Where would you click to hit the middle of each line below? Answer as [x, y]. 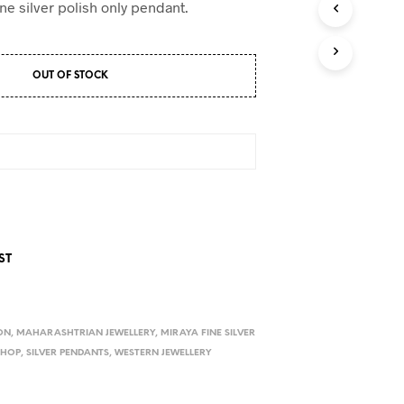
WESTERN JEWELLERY [164, 353]
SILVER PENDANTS [68, 353]
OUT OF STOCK [71, 76]
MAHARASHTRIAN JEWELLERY [86, 333]
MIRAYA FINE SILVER [208, 333]
